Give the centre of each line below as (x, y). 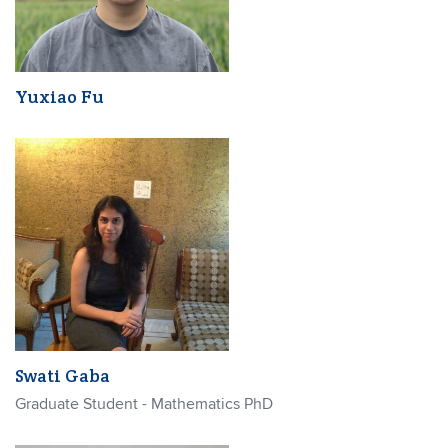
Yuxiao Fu (59, 96)
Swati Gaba (62, 375)
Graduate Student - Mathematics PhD (144, 404)
